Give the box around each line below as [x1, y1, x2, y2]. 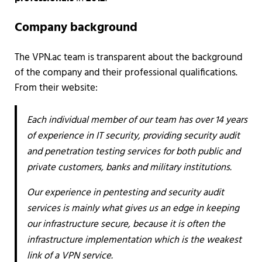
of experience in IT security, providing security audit [26, 128, 240, 144]
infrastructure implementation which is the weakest [26, 232, 242, 249]
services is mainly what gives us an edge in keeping [26, 201, 239, 217]
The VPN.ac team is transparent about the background [14, 50, 243, 66]
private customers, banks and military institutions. [26, 160, 232, 176]
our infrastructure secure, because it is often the [26, 216, 225, 233]
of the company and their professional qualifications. [14, 65, 237, 81]
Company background [14, 18, 137, 38]
